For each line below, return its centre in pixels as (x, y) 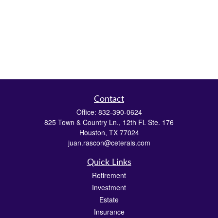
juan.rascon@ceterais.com (109, 143)
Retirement (109, 175)
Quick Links (109, 163)
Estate (109, 200)
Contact (109, 99)
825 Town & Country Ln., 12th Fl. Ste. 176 (109, 122)
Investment (109, 187)
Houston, (93, 132)
